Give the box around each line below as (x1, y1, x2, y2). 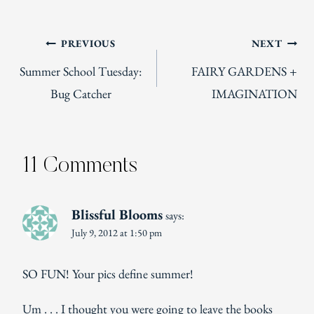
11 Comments (22, 155, 137, 178)
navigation (16, 70, 107, 93)
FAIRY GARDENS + (191, 63, 297, 80)
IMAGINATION (212, 86, 297, 102)
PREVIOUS (60, 36, 116, 50)
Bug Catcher (50, 86, 111, 102)
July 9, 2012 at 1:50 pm (71, 226, 162, 240)
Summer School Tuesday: (20, 63, 142, 80)
